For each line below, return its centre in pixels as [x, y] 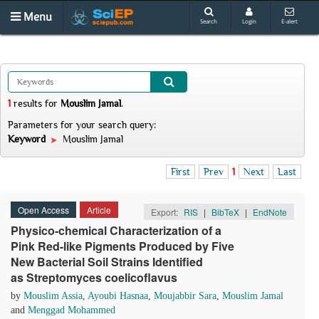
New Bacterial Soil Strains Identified [107, 262]
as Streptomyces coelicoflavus [94, 277]
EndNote [270, 212]
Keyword [28, 139]
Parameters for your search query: [82, 125]
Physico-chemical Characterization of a [116, 230]
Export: [166, 212]
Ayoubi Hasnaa [118, 296]
